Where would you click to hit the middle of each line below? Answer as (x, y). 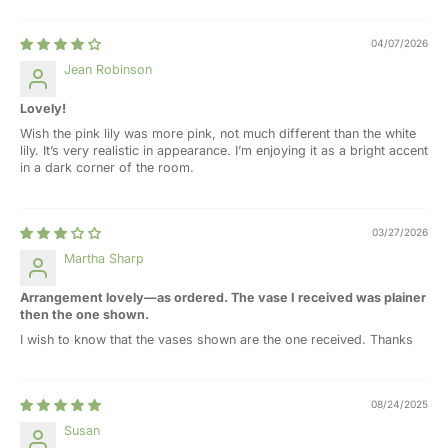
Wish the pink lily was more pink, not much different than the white (218, 133)
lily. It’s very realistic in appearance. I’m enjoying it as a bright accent (224, 150)
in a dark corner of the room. (107, 167)
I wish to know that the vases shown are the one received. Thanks (216, 339)
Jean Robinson (108, 69)
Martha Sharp (104, 258)
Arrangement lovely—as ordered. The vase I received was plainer (223, 297)
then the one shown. (84, 314)
